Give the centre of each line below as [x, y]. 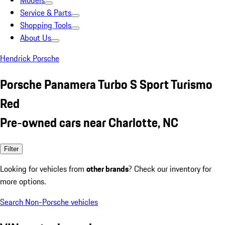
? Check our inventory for [170, 168]
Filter [11, 149]
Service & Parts [46, 13]
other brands [107, 168]
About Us [36, 38]
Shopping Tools [46, 25]
